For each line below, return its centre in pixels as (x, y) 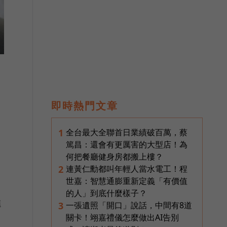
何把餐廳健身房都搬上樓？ (115, 156)
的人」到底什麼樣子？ (106, 193)
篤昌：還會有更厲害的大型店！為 (127, 144)
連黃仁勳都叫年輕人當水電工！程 (127, 168)
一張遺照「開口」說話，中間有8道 (129, 205)
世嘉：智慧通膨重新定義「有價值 (127, 181)
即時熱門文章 (85, 105)
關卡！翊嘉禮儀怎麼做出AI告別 (122, 217)
